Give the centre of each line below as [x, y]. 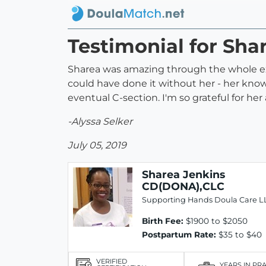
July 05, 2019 [97, 145]
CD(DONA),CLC [183, 186]
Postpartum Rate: [179, 235]
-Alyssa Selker [100, 122]
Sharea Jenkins [183, 175]
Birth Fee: [163, 221]
